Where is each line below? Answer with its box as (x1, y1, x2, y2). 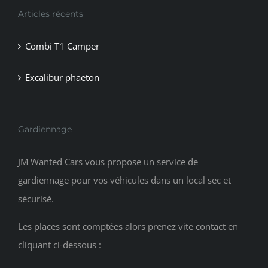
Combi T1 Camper (25, 40, 99, 53)
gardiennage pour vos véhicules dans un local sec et (18, 174, 231, 187)
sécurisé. (18, 193, 54, 205)
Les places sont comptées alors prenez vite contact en (18, 220, 238, 233)
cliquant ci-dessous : (18, 239, 101, 251)
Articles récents (18, 8, 83, 20)
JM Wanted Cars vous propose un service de (18, 156, 198, 168)
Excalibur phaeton (25, 71, 99, 84)
